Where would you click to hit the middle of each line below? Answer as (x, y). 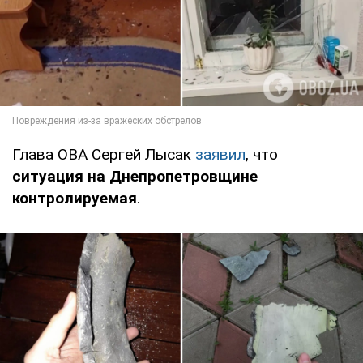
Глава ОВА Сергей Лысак (104, 155)
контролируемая (75, 199)
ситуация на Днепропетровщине (135, 177)
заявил (220, 155)
